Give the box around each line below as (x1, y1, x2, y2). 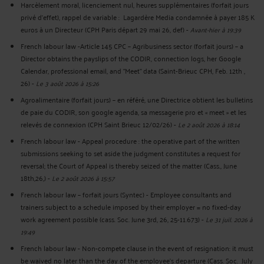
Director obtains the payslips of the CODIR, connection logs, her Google (21, 51, 241, 64)
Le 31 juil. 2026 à (206, 213, 253, 226)
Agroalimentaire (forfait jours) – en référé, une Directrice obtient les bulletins (21, 93, 253, 105)
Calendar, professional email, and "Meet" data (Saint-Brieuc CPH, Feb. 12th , (21, 64, 245, 77)
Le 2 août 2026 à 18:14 (178, 117, 240, 130)
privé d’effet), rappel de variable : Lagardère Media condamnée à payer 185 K (21, 10, 255, 23)
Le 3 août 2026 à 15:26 (36, 76, 99, 89)
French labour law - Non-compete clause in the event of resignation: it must (21, 242, 253, 255)
